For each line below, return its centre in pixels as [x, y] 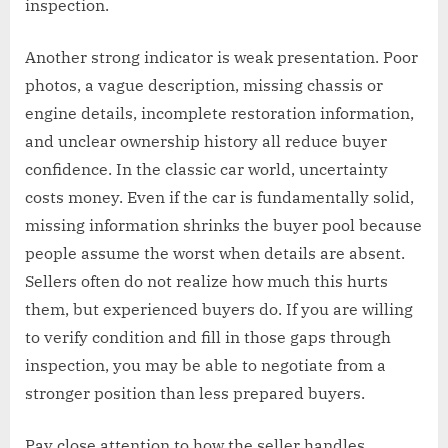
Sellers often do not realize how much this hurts [206, 280]
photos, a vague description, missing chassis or [204, 84]
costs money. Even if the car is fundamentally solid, [219, 196]
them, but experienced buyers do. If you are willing [219, 308]
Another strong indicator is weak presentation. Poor [221, 56]
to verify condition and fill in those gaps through [208, 336]
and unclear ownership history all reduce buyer [206, 140]
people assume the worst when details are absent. [215, 252]
